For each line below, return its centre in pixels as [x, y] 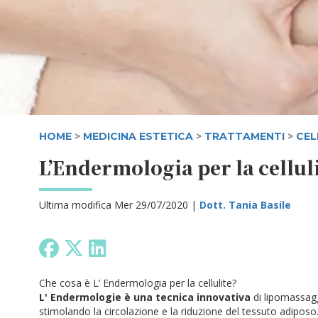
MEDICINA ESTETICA [138, 136]
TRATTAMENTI [245, 136]
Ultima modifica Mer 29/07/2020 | [119, 205]
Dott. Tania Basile [245, 205]
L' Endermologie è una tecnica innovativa [145, 297]
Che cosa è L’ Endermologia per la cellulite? [138, 283]
